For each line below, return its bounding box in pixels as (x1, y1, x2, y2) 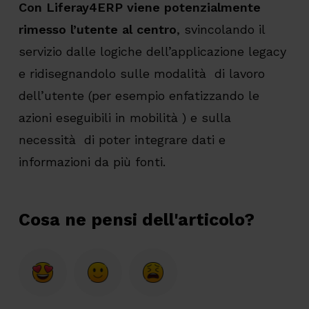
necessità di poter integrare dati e (18, 132, 226, 148)
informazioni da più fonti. (18, 154, 166, 170)
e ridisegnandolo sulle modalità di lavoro (18, 66, 265, 81)
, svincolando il (176, 22, 265, 37)
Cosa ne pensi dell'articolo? (18, 210, 255, 230)
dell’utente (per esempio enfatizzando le (18, 88, 259, 103)
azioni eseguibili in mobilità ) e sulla (18, 110, 231, 126)
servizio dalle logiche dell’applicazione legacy (18, 44, 286, 59)
